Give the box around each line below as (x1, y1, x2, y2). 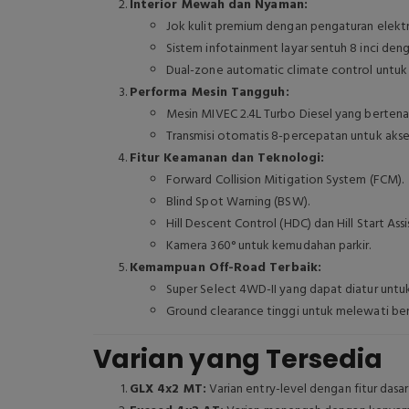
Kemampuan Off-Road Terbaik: (130, 257, 321, 278)
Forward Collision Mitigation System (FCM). (166, 170, 404, 191)
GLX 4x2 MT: (130, 379, 206, 400)
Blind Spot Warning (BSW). (166, 192, 309, 213)
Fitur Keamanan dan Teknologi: (130, 148, 325, 169)
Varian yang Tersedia (93, 341, 383, 377)
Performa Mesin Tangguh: (130, 82, 289, 103)
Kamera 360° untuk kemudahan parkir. (166, 236, 372, 257)
